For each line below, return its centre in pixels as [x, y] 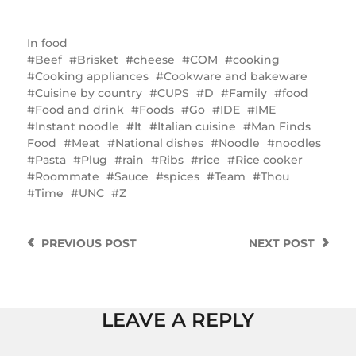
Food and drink [79, 109]
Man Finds [281, 126]
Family [248, 93]
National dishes [159, 143]
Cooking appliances [91, 76]
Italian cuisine [196, 126]
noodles [298, 143]
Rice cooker [269, 159]
